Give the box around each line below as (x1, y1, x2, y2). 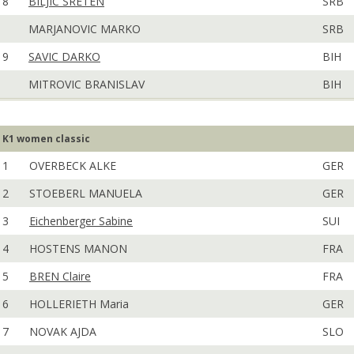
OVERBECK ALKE (29, 158, 116, 173)
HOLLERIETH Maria (29, 296, 129, 311)
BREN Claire (29, 269, 91, 284)
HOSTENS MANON (29, 241, 127, 256)
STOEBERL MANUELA (29, 186, 142, 201)
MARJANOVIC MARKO (28, 21, 141, 36)
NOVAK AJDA (29, 324, 96, 339)
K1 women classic (2, 132, 90, 145)
